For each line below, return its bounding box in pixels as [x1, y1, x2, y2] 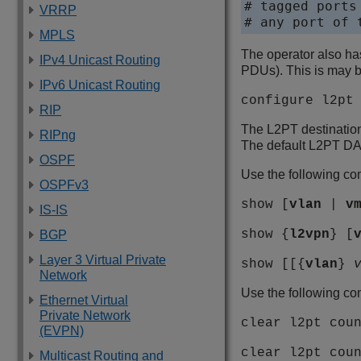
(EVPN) [39, 324, 84, 338]
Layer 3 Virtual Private [39, 253, 166, 267]
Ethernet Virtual [39, 293, 128, 307]
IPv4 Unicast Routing [39, 53, 160, 67]
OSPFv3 [39, 178, 89, 192]
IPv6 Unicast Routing [39, 78, 160, 92]
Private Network [39, 309, 131, 322]
